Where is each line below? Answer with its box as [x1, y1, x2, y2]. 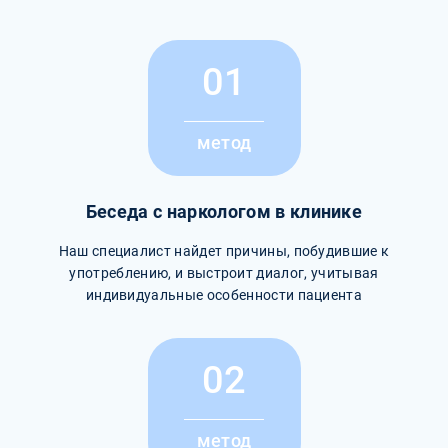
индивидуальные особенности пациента [85, 286, 363, 303]
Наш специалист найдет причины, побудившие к [58, 242, 390, 259]
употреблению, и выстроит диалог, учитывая [69, 264, 379, 281]
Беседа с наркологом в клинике [85, 200, 363, 223]
